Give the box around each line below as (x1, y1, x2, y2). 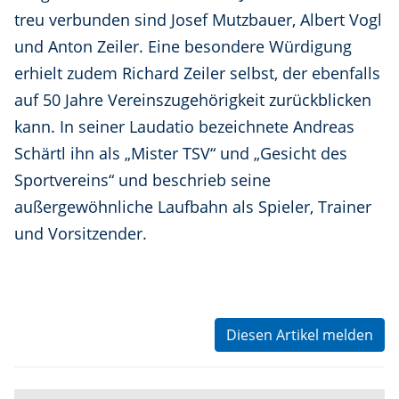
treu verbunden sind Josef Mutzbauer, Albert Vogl (14, 9, 382, 31)
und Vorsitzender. (14, 223, 147, 245)
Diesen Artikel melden (226, 325, 373, 346)
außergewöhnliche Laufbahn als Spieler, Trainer (14, 196, 371, 218)
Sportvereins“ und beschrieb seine (14, 169, 271, 191)
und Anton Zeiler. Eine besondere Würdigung (14, 36, 352, 58)
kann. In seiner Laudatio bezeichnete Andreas (14, 116, 354, 138)
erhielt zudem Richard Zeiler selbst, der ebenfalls (14, 62, 380, 85)
